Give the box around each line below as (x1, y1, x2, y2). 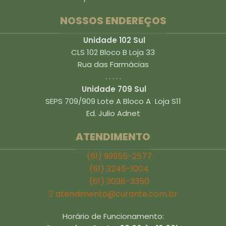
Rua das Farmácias (77, 59, 149, 70)
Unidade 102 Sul (81, 35, 145, 45)
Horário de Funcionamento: (62, 211, 164, 221)
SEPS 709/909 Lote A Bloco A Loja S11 (45, 96, 181, 106)
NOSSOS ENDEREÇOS (60, 14, 166, 28)
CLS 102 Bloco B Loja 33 (71, 47, 155, 58)
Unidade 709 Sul (82, 84, 146, 94)
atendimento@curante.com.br (55, 188, 178, 200)
